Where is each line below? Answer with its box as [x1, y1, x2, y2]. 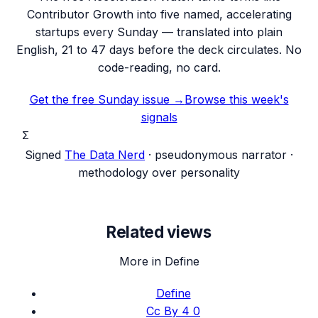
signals [141, 109, 177, 124]
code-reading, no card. [97, 60, 221, 75]
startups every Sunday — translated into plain [35, 24, 283, 39]
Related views [106, 222, 212, 242]
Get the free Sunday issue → [29, 92, 185, 106]
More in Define [119, 254, 199, 269]
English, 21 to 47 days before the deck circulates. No [16, 42, 302, 57]
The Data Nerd [65, 147, 145, 162]
